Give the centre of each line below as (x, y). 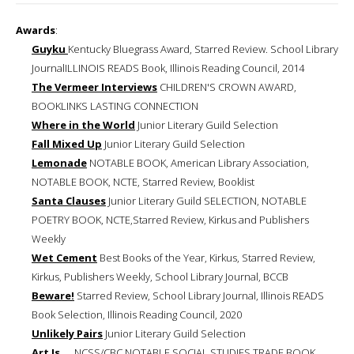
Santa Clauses (69, 200)
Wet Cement (64, 257)
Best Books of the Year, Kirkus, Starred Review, (206, 257)
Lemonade (59, 162)
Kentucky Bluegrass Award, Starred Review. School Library (203, 49)
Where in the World (83, 124)
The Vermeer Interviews (94, 87)
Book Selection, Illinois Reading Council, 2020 (137, 314)
